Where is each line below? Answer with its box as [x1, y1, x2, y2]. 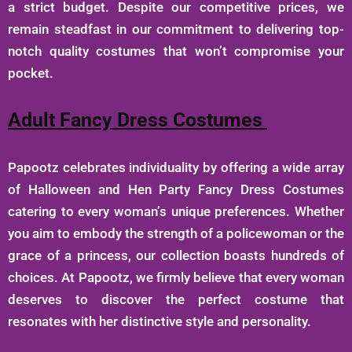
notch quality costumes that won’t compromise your [8, 43, 344, 60]
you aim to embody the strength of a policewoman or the [8, 225, 344, 242]
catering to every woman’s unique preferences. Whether [8, 203, 344, 220]
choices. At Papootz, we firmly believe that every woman [8, 269, 344, 286]
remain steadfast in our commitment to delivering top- [8, 21, 344, 38]
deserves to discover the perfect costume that [8, 291, 344, 308]
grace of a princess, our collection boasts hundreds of [8, 247, 344, 264]
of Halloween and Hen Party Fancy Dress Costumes [8, 181, 344, 198]
